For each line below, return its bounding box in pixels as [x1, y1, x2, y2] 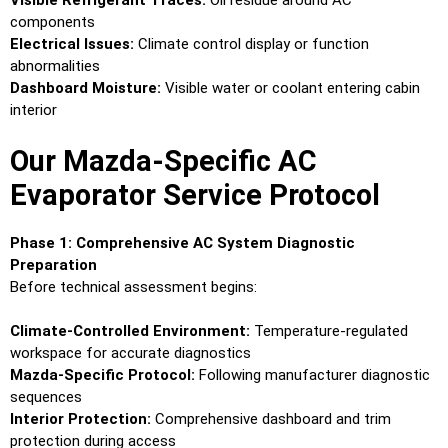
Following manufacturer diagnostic [195, 366, 430, 385]
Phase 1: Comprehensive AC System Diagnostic [10, 233, 355, 252]
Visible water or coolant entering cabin [161, 79, 420, 98]
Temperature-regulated [250, 322, 408, 341]
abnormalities [10, 57, 100, 76]
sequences [10, 388, 82, 407]
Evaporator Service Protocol [10, 177, 380, 212]
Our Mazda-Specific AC [10, 143, 317, 178]
